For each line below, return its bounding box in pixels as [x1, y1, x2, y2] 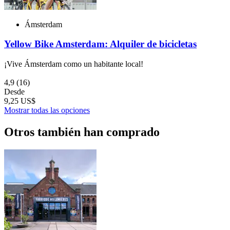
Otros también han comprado [4, 125, 160, 139]
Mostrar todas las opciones [4, 106, 90, 115]
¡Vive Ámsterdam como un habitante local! [4, 60, 143, 69]
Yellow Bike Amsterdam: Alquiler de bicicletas [4, 39, 197, 50]
